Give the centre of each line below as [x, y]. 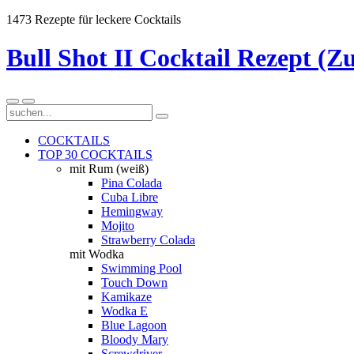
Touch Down [134, 282]
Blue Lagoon [134, 325]
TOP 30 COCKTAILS [95, 154]
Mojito [118, 225]
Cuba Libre [130, 197]
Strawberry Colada [148, 239]
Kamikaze [126, 296]
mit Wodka [97, 254]
